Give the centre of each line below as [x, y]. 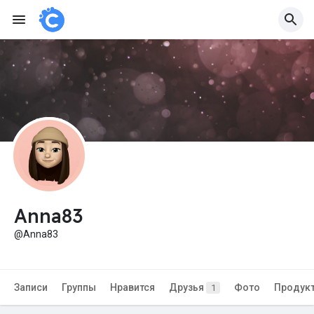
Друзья [187, 288]
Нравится [132, 288]
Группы [79, 288]
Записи [31, 288]
